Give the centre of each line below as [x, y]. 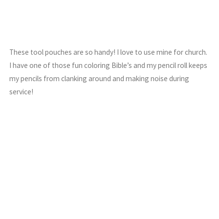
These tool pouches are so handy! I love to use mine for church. [109, 52]
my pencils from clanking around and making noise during [99, 79]
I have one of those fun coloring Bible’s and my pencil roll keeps [109, 66]
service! [22, 92]
